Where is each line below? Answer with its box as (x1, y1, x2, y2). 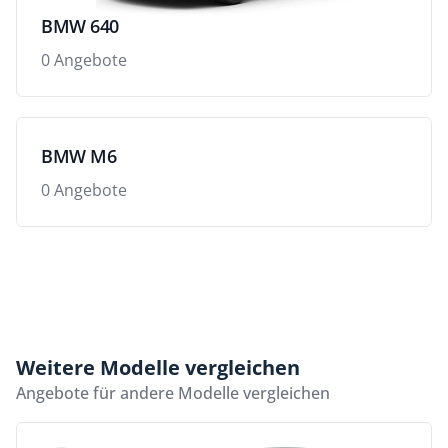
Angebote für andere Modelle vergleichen (16, 381, 330, 404)
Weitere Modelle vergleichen (16, 353, 300, 381)
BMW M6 (41, 143, 117, 168)
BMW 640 (41, 13, 119, 38)
